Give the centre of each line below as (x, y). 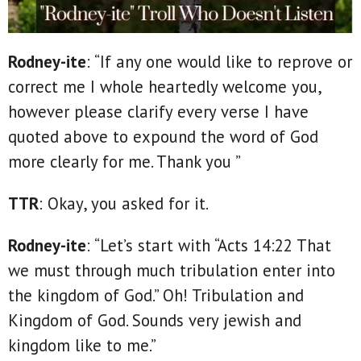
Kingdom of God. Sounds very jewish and (155, 320)
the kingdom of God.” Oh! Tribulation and (156, 295)
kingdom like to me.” (82, 345)
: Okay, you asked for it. (124, 203)
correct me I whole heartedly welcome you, (164, 87)
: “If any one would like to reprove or (219, 62)
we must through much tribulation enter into (172, 270)
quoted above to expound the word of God (163, 137)
